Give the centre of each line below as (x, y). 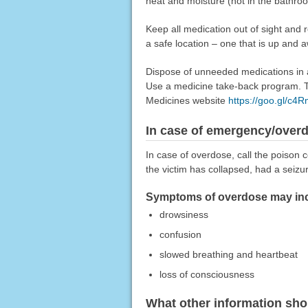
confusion (180, 235)
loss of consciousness (207, 275)
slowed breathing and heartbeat (228, 255)
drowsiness (184, 215)
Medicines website (187, 101)
